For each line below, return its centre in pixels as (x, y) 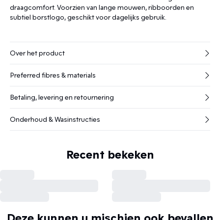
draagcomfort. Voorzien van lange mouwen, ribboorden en (102, 7)
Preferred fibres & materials (53, 75)
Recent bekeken (110, 154)
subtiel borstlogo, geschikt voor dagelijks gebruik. (88, 17)
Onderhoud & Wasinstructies (55, 119)
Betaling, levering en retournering (62, 97)
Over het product (37, 53)
